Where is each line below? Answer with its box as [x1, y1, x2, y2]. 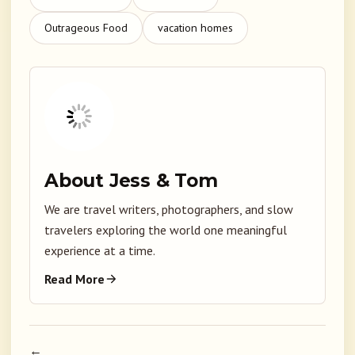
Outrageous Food [44, 21, 128, 36]
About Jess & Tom [44, 170, 218, 193]
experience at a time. [44, 242, 155, 259]
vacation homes [158, 21, 233, 36]
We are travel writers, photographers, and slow [44, 201, 293, 218]
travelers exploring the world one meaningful [44, 222, 287, 239]
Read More [44, 271, 105, 288]
